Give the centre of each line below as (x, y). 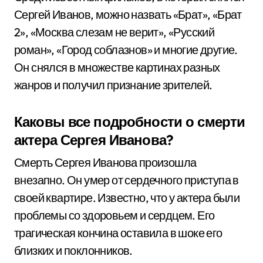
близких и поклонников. (73, 250)
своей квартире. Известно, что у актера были (127, 198)
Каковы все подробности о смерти (130, 122)
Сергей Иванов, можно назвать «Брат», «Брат (128, 14)
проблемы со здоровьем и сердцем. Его (114, 215)
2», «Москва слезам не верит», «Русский (114, 32)
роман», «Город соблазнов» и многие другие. (126, 50)
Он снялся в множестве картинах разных (117, 67)
